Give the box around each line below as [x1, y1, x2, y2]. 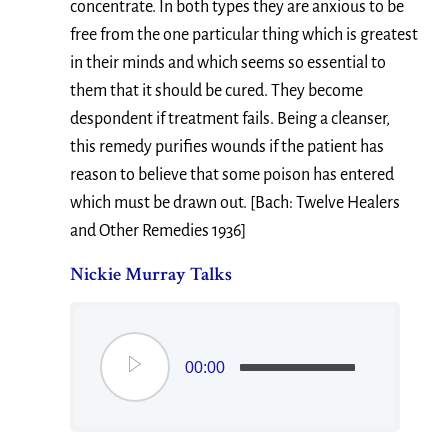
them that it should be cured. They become [70, 82, 363, 100]
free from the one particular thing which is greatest [70, 26, 418, 44]
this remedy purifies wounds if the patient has [70, 138, 384, 156]
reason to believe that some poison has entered [70, 166, 394, 184]
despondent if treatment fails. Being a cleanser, [70, 110, 390, 128]
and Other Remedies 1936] [70, 222, 246, 240]
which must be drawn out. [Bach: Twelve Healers [70, 194, 400, 212]
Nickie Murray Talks [70, 262, 232, 287]
